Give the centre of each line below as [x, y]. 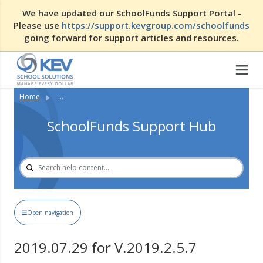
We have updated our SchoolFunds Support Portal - [131, 13]
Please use [38, 25]
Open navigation [50, 213]
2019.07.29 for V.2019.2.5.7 [106, 248]
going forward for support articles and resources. [131, 38]
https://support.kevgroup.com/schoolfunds [156, 25]
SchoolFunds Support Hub [131, 126]
